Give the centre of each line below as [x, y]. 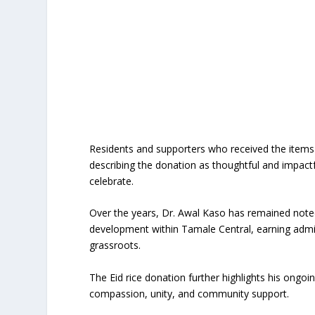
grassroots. [115, 245]
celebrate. [112, 181]
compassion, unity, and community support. [189, 293]
